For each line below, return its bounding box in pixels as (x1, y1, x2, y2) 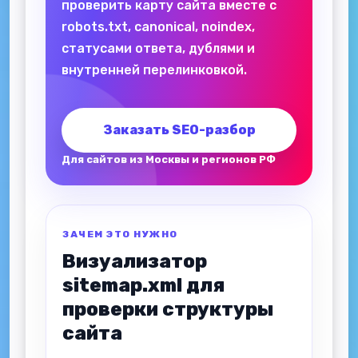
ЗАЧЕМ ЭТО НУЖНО (62, 229, 178, 240)
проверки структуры (62, 298, 273, 320)
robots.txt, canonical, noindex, (62, 19, 255, 34)
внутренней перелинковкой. (62, 62, 247, 78)
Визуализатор (62, 250, 207, 272)
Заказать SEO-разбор (102, 122, 256, 137)
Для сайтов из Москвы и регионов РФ (62, 153, 276, 165)
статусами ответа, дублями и (62, 41, 255, 56)
